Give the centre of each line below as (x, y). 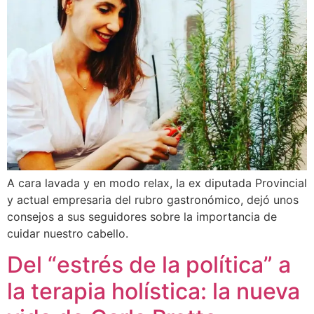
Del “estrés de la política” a (149, 265)
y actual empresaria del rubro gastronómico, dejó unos (153, 199)
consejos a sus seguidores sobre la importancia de (142, 216)
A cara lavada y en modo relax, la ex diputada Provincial (157, 183)
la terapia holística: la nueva (153, 292)
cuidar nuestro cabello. (68, 233)
